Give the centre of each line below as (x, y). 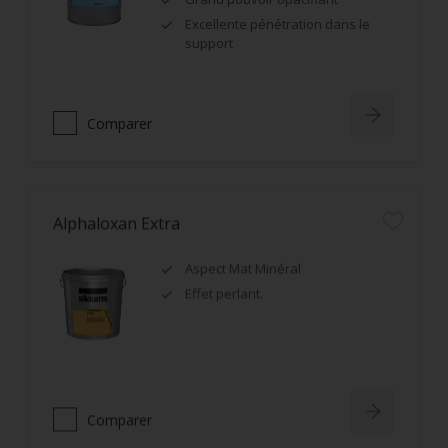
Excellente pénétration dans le (277, 24)
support (209, 43)
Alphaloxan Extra (116, 221)
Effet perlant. (224, 291)
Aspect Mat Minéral (243, 266)
